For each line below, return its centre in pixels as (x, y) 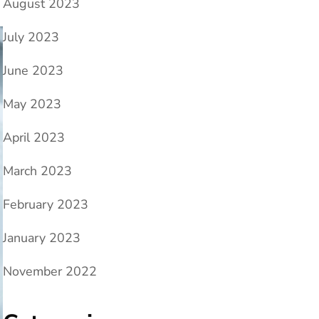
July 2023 (31, 37)
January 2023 (42, 238)
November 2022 (50, 272)
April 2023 (34, 138)
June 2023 (33, 71)
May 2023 (32, 104)
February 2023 (46, 205)
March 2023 (37, 171)
